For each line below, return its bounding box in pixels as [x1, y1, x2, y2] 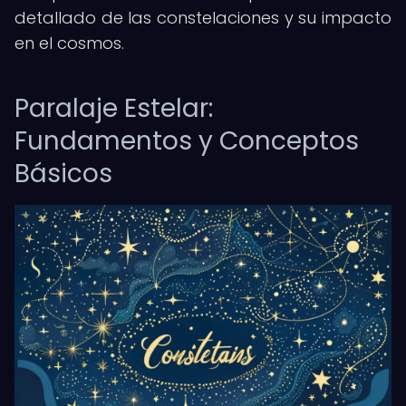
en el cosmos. [14, 32, 124, 54]
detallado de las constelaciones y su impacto [14, 6, 391, 29]
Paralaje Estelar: [14, 91, 213, 126]
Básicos [14, 156, 112, 191]
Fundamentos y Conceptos [14, 123, 359, 159]
